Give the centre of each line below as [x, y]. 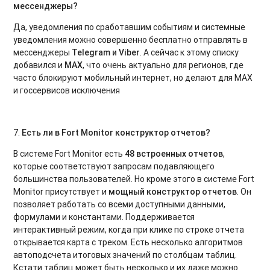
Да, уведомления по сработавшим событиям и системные [130, 27]
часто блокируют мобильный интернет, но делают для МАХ [133, 77]
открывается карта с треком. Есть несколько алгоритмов [128, 242]
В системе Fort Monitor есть [69, 153]
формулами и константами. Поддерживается [104, 217]
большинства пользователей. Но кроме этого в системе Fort [134, 179]
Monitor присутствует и [61, 191]
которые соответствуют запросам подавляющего [114, 166]
